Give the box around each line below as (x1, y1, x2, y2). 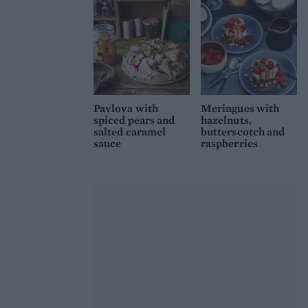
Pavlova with (93, 101, 158, 116)
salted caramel (93, 124, 166, 140)
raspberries (201, 136, 258, 151)
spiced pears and (93, 113, 175, 128)
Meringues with (201, 101, 280, 116)
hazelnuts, (201, 113, 252, 128)
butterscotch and (201, 124, 285, 140)
